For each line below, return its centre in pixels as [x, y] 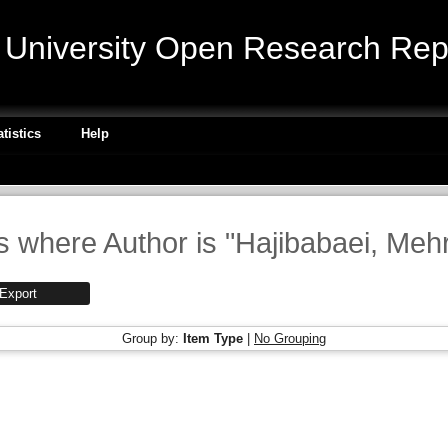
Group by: [152, 338]
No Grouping [290, 338]
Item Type [213, 338]
